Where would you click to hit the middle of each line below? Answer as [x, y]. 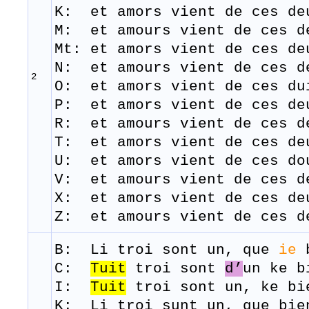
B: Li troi [108, 250]
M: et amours [117, 31]
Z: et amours [117, 217]
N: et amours [117, 68]
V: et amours [117, 180]
